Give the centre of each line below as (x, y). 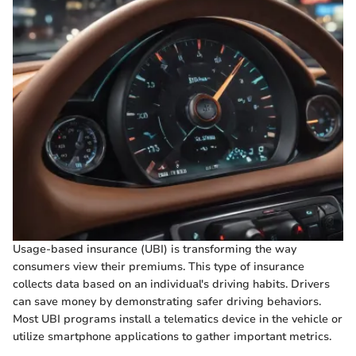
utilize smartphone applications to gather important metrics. (172, 337)
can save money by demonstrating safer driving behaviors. (167, 302)
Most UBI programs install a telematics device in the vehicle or (178, 319)
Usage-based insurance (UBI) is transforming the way (155, 250)
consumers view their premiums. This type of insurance (159, 267)
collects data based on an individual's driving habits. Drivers (171, 284)
